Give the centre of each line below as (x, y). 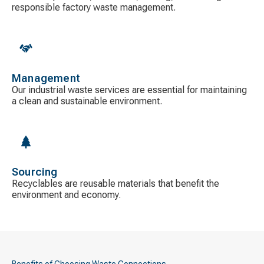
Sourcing (35, 171)
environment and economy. (66, 194)
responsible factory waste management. (94, 7)
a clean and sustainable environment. (87, 101)
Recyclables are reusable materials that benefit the (115, 183)
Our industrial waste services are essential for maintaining (129, 90)
